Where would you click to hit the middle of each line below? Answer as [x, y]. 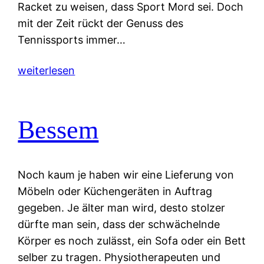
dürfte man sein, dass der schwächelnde [119, 225]
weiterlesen [47, 71]
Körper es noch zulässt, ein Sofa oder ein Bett [132, 241]
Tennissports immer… [72, 40]
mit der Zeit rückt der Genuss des [101, 24]
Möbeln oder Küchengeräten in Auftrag [115, 192]
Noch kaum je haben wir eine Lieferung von [126, 175]
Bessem [58, 130]
